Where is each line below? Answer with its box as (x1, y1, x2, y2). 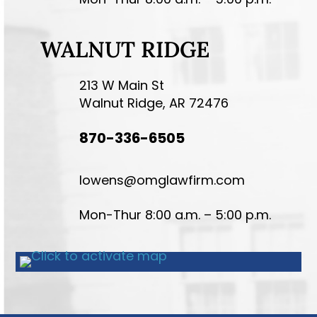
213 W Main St (79, 76, 165, 94)
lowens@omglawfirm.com (79, 171, 246, 189)
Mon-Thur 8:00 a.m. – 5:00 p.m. (79, 205, 272, 224)
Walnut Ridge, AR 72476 (79, 93, 229, 112)
